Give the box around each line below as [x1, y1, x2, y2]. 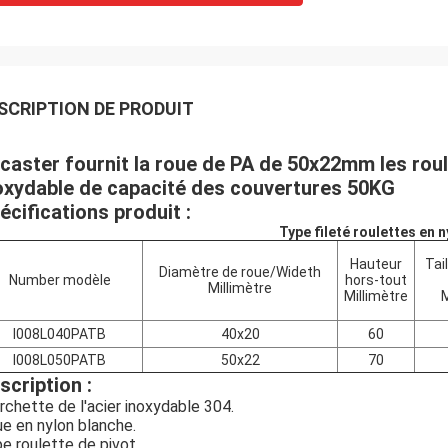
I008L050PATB [13, 352, 106, 368]
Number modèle [8, 272, 111, 288]
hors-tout [345, 272, 407, 288]
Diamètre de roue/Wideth [159, 264, 321, 280]
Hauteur [350, 256, 402, 272]
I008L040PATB [13, 326, 106, 342]
